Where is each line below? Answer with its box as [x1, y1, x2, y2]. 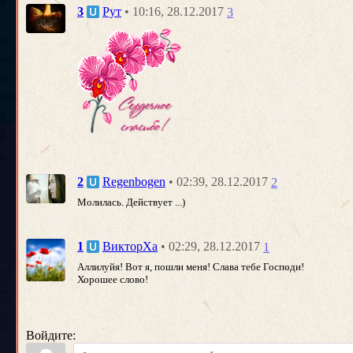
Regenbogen [102, 175, 165, 189]
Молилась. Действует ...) [77, 195, 185, 208]
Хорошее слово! [77, 273, 148, 285]
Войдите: [26, 329, 76, 342]
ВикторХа [102, 240, 158, 254]
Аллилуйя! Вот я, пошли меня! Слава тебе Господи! [77, 260, 304, 273]
